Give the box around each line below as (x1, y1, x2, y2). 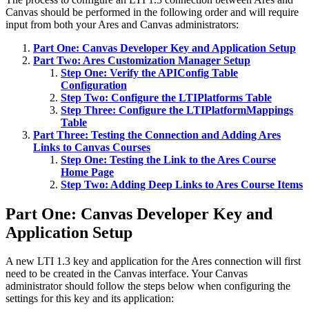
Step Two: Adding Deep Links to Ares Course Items (61, 178, 303, 190)
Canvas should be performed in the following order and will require (6, 6, 299, 18)
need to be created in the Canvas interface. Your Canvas (6, 268, 248, 280)
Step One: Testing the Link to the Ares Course (61, 153, 276, 166)
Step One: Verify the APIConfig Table (61, 66, 238, 79)
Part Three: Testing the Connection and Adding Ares (33, 128, 281, 141)
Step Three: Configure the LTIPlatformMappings (61, 103, 293, 116)
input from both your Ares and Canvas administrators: (6, 18, 239, 30)
